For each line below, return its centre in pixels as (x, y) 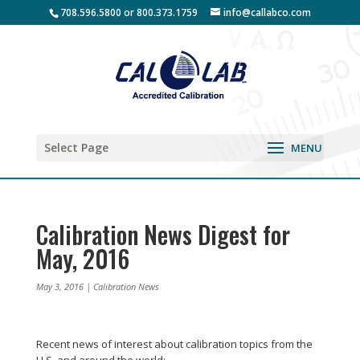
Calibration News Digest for (163, 234)
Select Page (76, 147)
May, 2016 (82, 258)
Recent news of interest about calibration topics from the (174, 344)
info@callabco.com (267, 12)
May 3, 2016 (59, 286)
